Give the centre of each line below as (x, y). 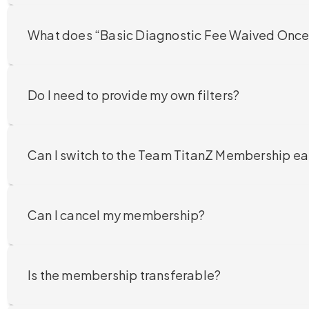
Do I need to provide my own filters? (134, 94)
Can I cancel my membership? (117, 215)
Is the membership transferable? (124, 275)
